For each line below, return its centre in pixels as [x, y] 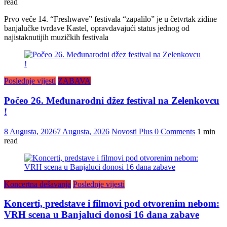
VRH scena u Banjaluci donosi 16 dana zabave [102, 215]
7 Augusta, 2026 [83, 131]
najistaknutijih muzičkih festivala [56, 37]
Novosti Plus [133, 131]
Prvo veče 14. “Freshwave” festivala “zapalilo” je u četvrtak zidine [110, 19]
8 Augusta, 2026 [30, 131]
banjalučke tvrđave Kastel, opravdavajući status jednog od [97, 28]
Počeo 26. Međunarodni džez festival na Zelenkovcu [112, 100]
